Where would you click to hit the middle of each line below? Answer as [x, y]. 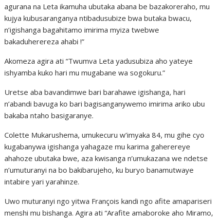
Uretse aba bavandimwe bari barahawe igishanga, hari [95, 92]
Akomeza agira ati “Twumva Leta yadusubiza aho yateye [99, 61]
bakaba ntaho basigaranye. [49, 115]
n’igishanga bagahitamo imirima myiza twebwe [82, 30]
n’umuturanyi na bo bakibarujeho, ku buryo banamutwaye [99, 170]
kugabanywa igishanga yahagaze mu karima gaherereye [98, 146]
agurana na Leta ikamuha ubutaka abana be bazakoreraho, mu [107, 6]
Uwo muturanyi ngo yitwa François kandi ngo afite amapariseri [108, 201]
